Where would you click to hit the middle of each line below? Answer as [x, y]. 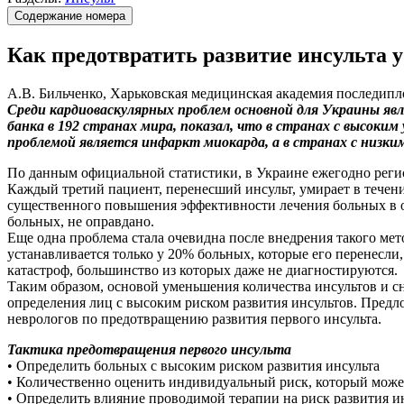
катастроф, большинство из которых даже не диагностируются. [202, 270]
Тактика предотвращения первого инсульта [149, 349]
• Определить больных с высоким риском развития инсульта [193, 365]
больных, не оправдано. [81, 221]
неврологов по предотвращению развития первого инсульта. [194, 318]
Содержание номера [70, 16]
